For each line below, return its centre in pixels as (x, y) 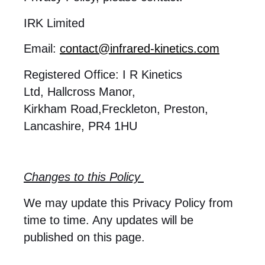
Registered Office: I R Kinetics (103, 74)
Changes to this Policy (84, 177)
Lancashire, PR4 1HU (80, 126)
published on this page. (84, 237)
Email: (42, 49)
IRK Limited (54, 23)
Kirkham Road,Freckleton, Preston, (116, 109)
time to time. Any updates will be (109, 220)
